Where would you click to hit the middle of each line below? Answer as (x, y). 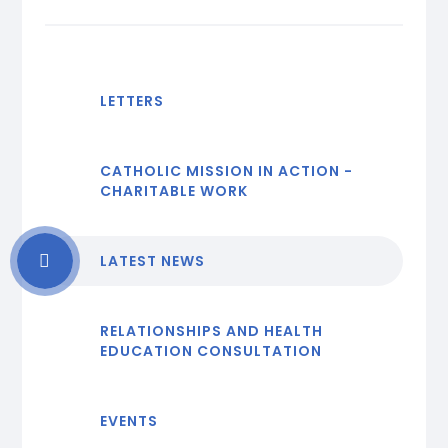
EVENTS (128, 421)
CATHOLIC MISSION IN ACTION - (226, 171)
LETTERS (131, 101)
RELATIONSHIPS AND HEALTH (211, 331)
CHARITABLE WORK (173, 191)
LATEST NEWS (152, 261)
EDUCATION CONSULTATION (210, 351)
